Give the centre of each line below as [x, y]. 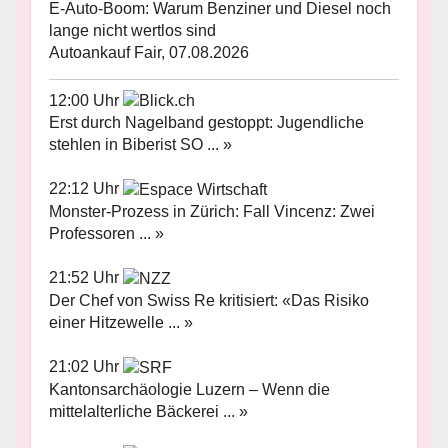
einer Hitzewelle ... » [121, 322]
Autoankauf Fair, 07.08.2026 [149, 52]
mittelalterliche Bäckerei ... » [148, 411]
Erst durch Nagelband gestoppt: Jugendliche [206, 123]
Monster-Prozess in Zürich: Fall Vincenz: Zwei [212, 212]
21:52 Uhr [86, 278]
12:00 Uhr [86, 100]
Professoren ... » [106, 234]
